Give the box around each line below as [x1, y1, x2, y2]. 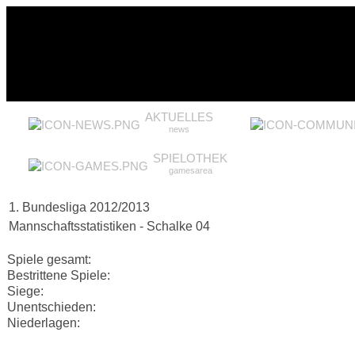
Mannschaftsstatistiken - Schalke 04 [9, 219, 210, 233]
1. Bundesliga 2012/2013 [9, 200, 150, 214]
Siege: [7, 284, 44, 298]
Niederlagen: [7, 316, 80, 330]
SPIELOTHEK [153, 151, 227, 165]
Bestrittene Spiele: [7, 269, 110, 282]
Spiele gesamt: [7, 253, 91, 266]
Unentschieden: [7, 300, 96, 314]
